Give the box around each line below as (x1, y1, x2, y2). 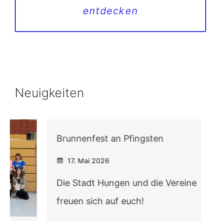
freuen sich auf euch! (25, 196, 112, 207)
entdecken (82, 5, 139, 17)
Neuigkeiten (15, 85, 84, 101)
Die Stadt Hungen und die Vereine (25, 178, 165, 188)
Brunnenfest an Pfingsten (25, 133, 132, 144)
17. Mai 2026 (34, 156, 77, 165)
